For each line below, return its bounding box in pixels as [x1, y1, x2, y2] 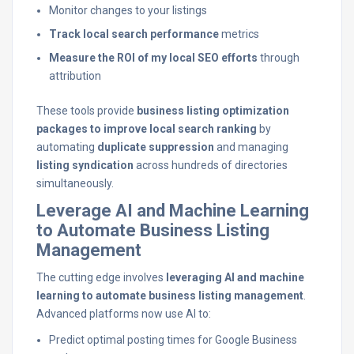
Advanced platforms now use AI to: [36, 307, 211, 320]
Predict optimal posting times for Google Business [49, 333, 297, 346]
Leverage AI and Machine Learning [36, 201, 309, 220]
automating [36, 141, 97, 153]
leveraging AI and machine [166, 271, 304, 284]
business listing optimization [137, 104, 289, 117]
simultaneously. [36, 177, 114, 190]
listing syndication [36, 159, 134, 171]
